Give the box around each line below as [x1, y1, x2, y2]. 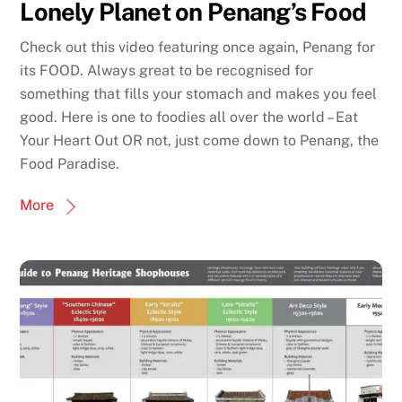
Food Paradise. [20, 154, 120, 172]
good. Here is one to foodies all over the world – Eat [20, 108, 359, 126]
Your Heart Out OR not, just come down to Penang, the [20, 131, 380, 149]
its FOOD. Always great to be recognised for [20, 61, 314, 79]
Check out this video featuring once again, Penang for [20, 38, 376, 56]
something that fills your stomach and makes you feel [20, 84, 378, 102]
